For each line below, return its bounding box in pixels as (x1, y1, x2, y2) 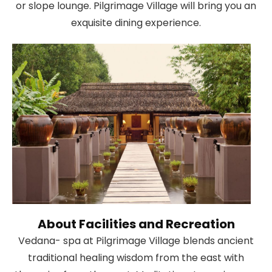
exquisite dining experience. (71, 16, 201, 30)
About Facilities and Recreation (37, 215, 235, 233)
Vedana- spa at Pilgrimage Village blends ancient (18, 233, 254, 248)
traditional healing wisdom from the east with (28, 250, 244, 265)
